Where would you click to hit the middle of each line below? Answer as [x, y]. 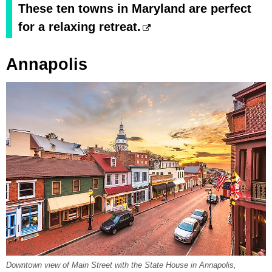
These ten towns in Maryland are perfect [135, 8]
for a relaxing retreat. [80, 26]
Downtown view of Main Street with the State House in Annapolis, [121, 266]
